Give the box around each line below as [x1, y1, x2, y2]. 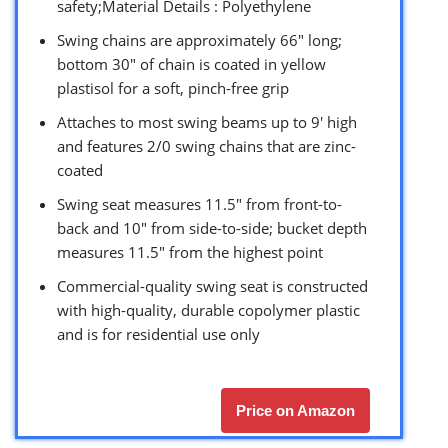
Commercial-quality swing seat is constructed [57, 275, 368, 296]
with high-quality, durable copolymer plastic [57, 299, 360, 320]
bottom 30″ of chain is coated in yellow [57, 53, 326, 74]
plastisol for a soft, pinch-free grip [57, 77, 289, 98]
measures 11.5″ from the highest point [57, 241, 323, 262]
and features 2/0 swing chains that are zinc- [57, 135, 356, 156]
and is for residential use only [57, 323, 260, 344]
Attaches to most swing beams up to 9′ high [57, 111, 357, 132]
